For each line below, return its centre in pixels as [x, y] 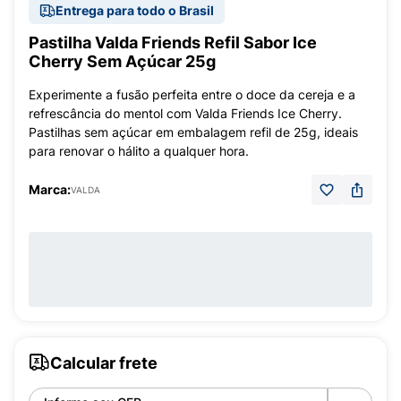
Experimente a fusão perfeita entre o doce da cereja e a [192, 94]
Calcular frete [104, 363]
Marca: [50, 189]
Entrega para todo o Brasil [135, 10]
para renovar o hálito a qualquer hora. [139, 151]
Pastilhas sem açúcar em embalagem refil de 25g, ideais [193, 132]
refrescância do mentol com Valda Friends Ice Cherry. [185, 113]
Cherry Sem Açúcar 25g [122, 61]
